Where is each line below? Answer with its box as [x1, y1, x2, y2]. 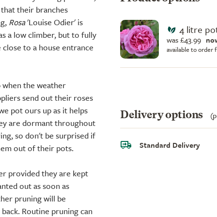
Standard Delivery [139, 139, 200, 150]
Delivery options [120, 109, 205, 121]
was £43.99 [167, 34, 201, 45]
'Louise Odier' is [25, 16, 83, 28]
